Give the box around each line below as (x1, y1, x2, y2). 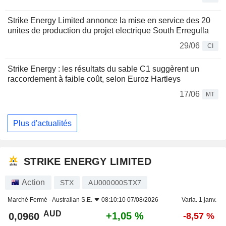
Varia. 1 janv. (181, 196, 216, 204)
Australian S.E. (52, 196, 92, 204)
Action (22, 178, 45, 187)
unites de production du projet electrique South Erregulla (8, 26, 209, 35)
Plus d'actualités (13, 119, 72, 128)
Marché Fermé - (8, 196, 52, 204)
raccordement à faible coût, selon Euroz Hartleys (8, 75, 181, 84)
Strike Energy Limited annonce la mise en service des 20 (8, 16, 210, 25)
